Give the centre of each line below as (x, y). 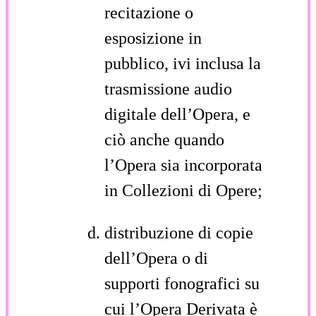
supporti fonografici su (182, 283)
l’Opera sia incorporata (183, 165)
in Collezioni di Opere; (183, 190)
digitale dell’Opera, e (177, 114)
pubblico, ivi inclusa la (183, 63)
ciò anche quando (164, 139)
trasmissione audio (168, 89)
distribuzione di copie (179, 232)
